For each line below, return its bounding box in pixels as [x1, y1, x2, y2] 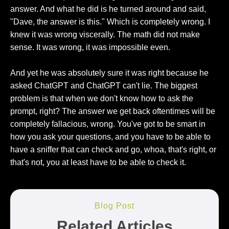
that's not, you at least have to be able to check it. [10, 157, 186, 167]
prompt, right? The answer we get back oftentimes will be [10, 106, 215, 116]
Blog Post [95, 201, 134, 210]
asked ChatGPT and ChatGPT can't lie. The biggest [10, 81, 197, 90]
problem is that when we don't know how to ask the [10, 94, 193, 103]
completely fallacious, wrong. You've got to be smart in [10, 119, 205, 128]
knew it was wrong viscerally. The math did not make [10, 30, 200, 39]
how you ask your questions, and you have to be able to [10, 132, 211, 141]
